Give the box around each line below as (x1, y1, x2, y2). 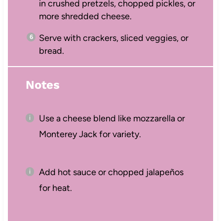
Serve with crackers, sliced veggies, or (38, 32, 188, 43)
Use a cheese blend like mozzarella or (38, 113, 185, 124)
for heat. (38, 183, 72, 194)
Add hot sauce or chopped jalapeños (38, 167, 184, 178)
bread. (38, 45, 64, 56)
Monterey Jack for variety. (38, 129, 141, 140)
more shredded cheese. (38, 10, 132, 22)
